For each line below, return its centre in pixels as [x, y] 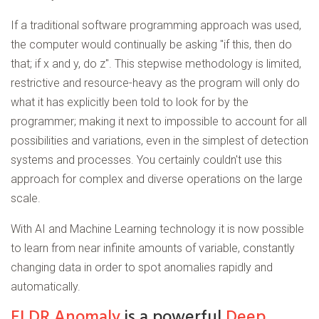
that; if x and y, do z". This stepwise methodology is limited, [156, 64]
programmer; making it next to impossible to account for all [159, 122]
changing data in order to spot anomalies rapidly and [142, 268]
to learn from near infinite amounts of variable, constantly [153, 249]
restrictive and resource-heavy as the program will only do [155, 83]
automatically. [46, 287]
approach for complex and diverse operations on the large [157, 179]
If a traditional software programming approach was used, [156, 26]
